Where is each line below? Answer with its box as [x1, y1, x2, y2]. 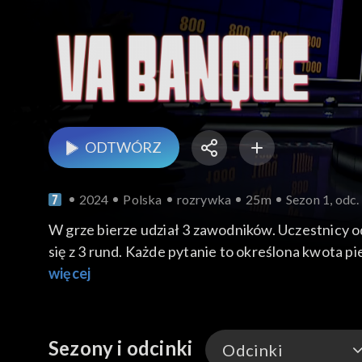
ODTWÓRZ [85, 138, 162, 157]
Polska [123, 192, 162, 208]
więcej [48, 264, 91, 283]
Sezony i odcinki [48, 336, 193, 360]
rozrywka [176, 192, 232, 208]
